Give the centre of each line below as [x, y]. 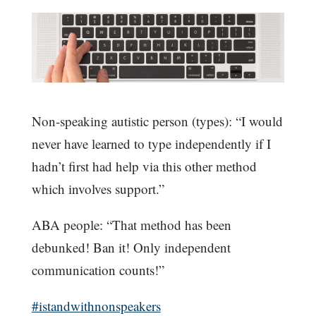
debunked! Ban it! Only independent [131, 248]
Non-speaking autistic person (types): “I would [157, 121]
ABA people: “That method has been [131, 225]
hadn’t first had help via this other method [144, 166]
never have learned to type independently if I [151, 144]
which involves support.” [98, 189]
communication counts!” [98, 270]
